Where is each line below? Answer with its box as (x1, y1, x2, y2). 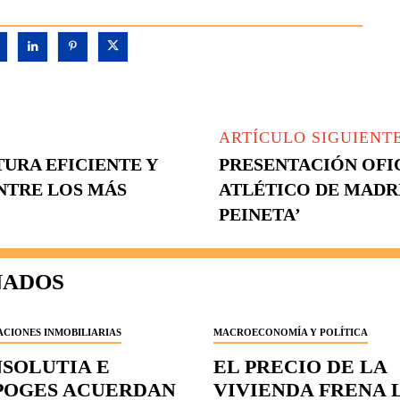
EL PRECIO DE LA (213, 355, 387, 379)
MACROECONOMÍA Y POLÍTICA (213, 327, 368, 338)
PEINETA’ (219, 204, 302, 225)
